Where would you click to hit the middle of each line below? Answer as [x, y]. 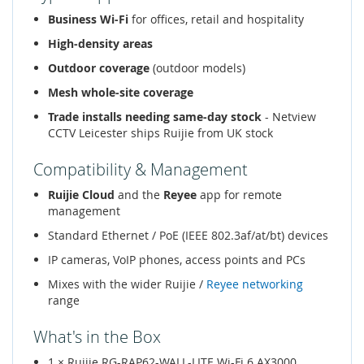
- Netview [289, 117]
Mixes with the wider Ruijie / [127, 284]
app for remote [239, 195]
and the [139, 195]
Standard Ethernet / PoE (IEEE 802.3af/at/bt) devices [188, 235]
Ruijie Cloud [81, 195]
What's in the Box [97, 337]
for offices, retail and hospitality [216, 19]
